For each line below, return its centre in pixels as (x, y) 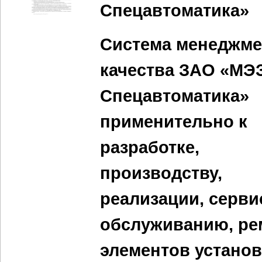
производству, (161, 173)
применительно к (174, 122)
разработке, (150, 147)
